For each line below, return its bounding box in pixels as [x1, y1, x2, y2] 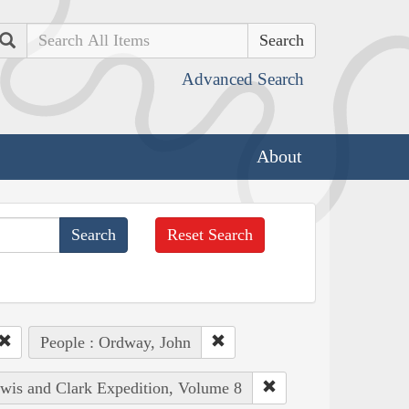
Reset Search [167, 225, 254, 244]
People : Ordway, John [39, 332, 191, 351]
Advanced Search [182, 69, 304, 89]
